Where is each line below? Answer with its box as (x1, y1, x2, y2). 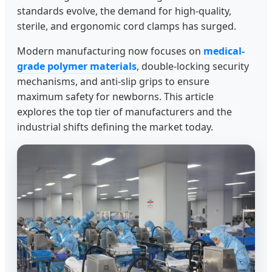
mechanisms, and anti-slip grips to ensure (17, 74, 209, 88)
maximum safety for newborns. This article (17, 89, 214, 103)
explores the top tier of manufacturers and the (17, 104, 232, 118)
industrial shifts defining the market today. (17, 120, 213, 134)
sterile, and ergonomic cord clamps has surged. (17, 19, 236, 33)
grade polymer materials (17, 59, 137, 73)
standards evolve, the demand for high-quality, (17, 4, 231, 18)
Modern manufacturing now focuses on (17, 44, 203, 58)
